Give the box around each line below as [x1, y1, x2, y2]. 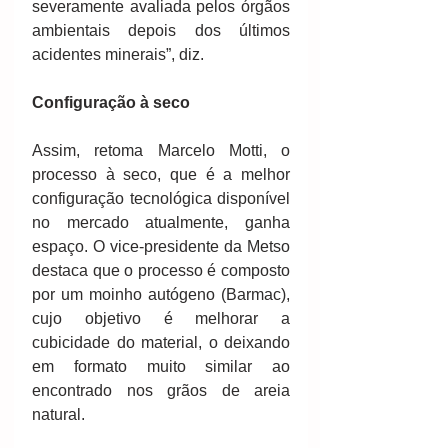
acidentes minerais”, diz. [32, 46, 204, 64]
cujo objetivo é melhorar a [32, 310, 290, 328]
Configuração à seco [32, 94, 190, 112]
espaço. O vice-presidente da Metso [32, 238, 290, 256]
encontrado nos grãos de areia [32, 382, 290, 400]
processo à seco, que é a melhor [32, 166, 290, 184]
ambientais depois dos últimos [32, 22, 290, 40]
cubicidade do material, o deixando [32, 334, 290, 352]
